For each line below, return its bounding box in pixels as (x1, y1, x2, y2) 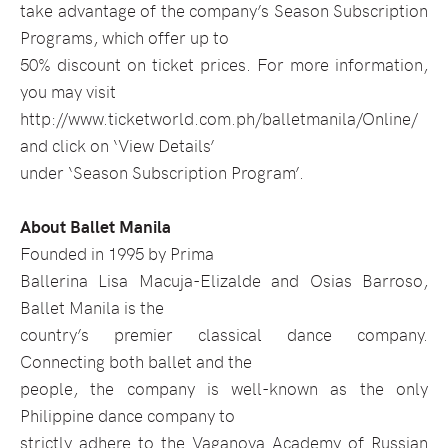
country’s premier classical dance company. (20, 322, 428, 347)
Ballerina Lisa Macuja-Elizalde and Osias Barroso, (20, 268, 428, 293)
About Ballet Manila (20, 214, 171, 239)
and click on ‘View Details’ (20, 133, 215, 158)
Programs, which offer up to (20, 25, 229, 50)
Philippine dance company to (20, 403, 235, 428)
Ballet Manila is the (20, 295, 164, 320)
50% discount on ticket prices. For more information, (20, 52, 428, 77)
